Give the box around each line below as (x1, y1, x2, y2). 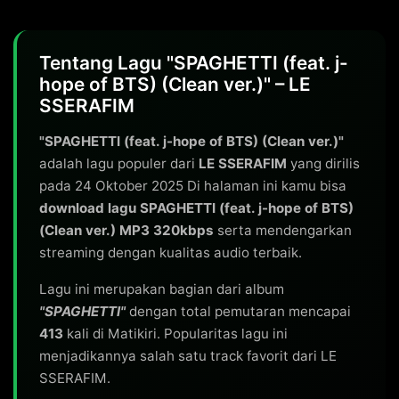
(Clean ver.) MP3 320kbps (39, 222, 214, 239)
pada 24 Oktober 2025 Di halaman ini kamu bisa (39, 177, 346, 194)
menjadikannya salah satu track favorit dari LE (39, 347, 337, 364)
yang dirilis (287, 155, 360, 172)
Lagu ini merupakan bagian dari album (39, 281, 284, 297)
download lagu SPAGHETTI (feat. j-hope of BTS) (39, 199, 354, 216)
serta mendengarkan (214, 222, 352, 239)
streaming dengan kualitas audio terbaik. (39, 244, 302, 261)
